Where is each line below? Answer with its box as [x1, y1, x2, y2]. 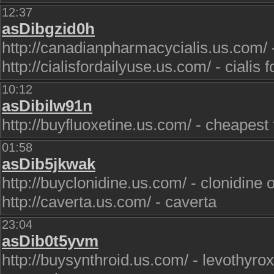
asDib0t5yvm [2, 232, 98, 250]
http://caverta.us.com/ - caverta [2, 193, 217, 211]
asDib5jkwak [2, 155, 95, 173]
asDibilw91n [2, 97, 92, 115]
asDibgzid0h [2, 20, 95, 38]
